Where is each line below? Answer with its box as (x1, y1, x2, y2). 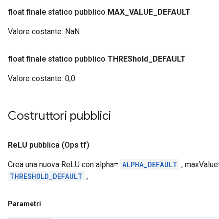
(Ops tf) (62, 140, 89, 150)
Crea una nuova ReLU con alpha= (8, 160, 120, 169)
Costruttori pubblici (8, 109, 114, 123)
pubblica (29, 140, 60, 150)
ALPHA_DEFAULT (122, 160, 177, 169)
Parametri (8, 200, 41, 208)
